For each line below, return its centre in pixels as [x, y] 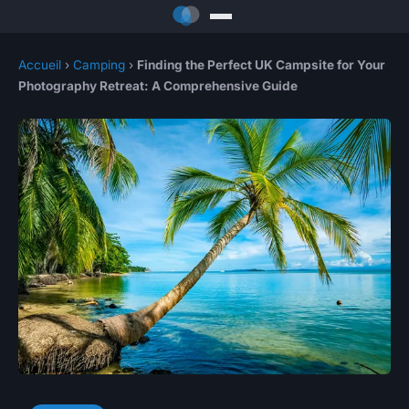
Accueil [40, 65]
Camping [99, 65]
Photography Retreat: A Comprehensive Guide [158, 86]
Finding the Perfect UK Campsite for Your [261, 65]
